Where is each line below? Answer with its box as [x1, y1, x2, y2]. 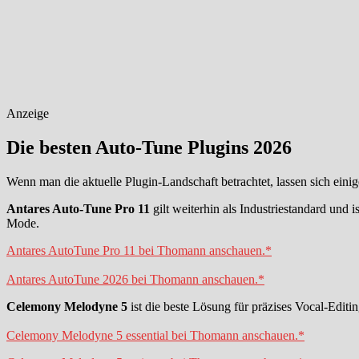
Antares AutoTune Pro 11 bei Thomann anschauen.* [6, 243, 272, 257]
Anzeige [6, 106, 49, 120]
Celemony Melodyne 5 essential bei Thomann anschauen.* [6, 328, 305, 342]
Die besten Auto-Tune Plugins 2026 [6, 136, 292, 158]
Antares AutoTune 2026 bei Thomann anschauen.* [6, 272, 264, 286]
